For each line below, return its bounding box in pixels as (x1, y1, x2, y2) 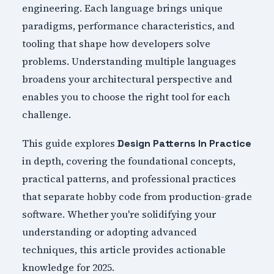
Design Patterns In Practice (117, 136, 251, 150)
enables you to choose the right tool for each (21, 90, 230, 104)
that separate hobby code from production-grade (21, 189, 252, 203)
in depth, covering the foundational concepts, (21, 154, 235, 168)
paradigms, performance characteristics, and (21, 19, 235, 33)
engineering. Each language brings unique (21, 1, 223, 15)
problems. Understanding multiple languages (21, 54, 236, 68)
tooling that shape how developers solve (21, 37, 210, 51)
